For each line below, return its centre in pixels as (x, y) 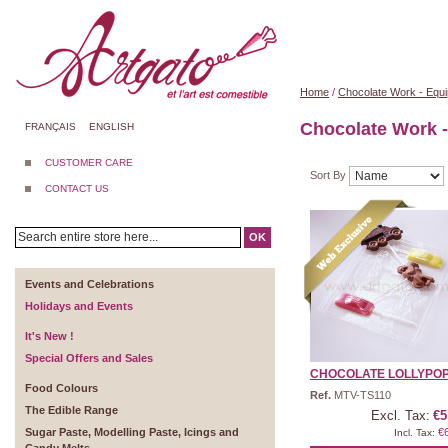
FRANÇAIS (50, 126)
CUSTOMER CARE (89, 162)
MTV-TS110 (362, 395)
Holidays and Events (79, 306)
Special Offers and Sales (89, 358)
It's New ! (49, 336)
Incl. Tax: (414, 432)
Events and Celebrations (89, 284)
